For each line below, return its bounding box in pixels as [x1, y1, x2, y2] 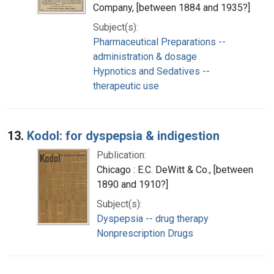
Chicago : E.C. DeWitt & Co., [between [97, 163, 253, 176]
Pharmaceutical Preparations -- [93, 35, 226, 48]
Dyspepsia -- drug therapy [97, 212, 209, 224]
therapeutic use [93, 80, 159, 92]
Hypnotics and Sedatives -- [93, 65, 210, 77]
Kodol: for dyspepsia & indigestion [27, 128, 220, 143]
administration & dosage [93, 50, 197, 62]
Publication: [97, 149, 146, 161]
